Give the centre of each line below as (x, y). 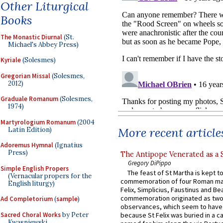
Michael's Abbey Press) (43, 44)
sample (67, 199)
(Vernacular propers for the (50, 176)
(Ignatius (68, 145)
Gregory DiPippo (150, 163)
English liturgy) (31, 183)
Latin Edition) (30, 129)
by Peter (75, 215)
